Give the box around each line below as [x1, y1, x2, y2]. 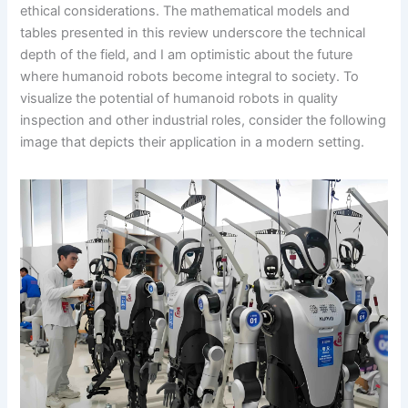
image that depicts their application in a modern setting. [20, 133, 365, 150]
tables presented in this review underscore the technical [20, 24, 366, 41]
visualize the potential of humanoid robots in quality [20, 89, 339, 107]
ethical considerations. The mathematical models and [20, 2, 351, 19]
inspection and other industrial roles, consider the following [20, 111, 387, 128]
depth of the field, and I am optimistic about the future [20, 46, 353, 63]
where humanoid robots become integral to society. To [20, 67, 360, 85]
